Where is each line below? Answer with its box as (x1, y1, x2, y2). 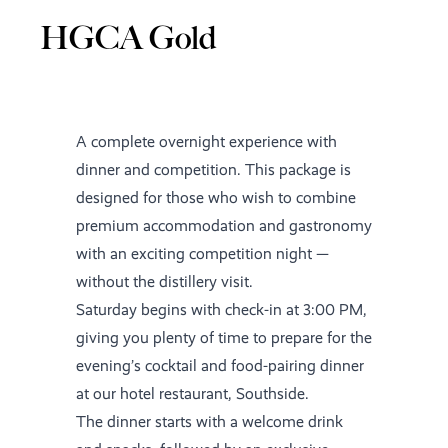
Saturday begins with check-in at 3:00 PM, (76, 300, 367, 319)
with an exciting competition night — (76, 244, 329, 263)
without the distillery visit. (76, 272, 253, 291)
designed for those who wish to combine (76, 188, 356, 207)
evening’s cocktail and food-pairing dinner (76, 356, 364, 375)
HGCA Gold (40, 19, 217, 57)
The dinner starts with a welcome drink (76, 412, 343, 431)
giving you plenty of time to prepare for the (76, 328, 372, 347)
